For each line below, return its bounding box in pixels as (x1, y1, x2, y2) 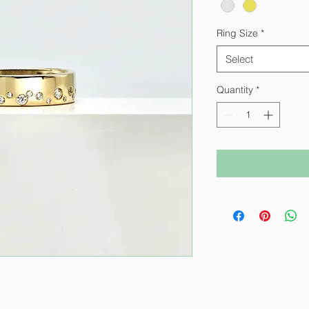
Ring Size (217, 26, 258, 39)
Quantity (217, 83, 253, 96)
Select (226, 52, 253, 66)
